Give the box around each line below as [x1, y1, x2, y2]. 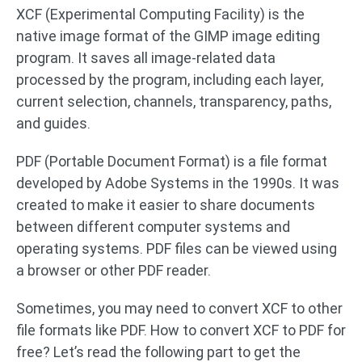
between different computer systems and [16, 218, 290, 235]
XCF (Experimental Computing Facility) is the [16, 6, 305, 23]
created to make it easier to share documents [16, 196, 315, 213]
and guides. [16, 115, 90, 132]
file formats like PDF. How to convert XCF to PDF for [16, 322, 346, 339]
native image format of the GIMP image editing [16, 27, 320, 44]
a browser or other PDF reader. [16, 262, 211, 279]
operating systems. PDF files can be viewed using [16, 240, 337, 257]
